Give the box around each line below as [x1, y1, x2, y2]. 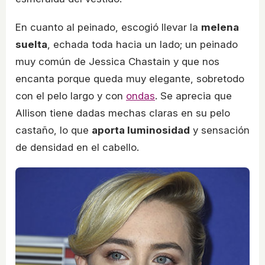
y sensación [190, 124, 250, 136]
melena [201, 21, 239, 33]
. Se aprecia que [155, 89, 232, 102]
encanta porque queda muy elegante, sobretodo [15, 72, 244, 85]
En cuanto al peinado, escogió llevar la [15, 21, 201, 33]
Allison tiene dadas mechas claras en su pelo [15, 106, 230, 119]
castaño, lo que [15, 124, 92, 136]
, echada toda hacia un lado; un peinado [47, 38, 238, 50]
